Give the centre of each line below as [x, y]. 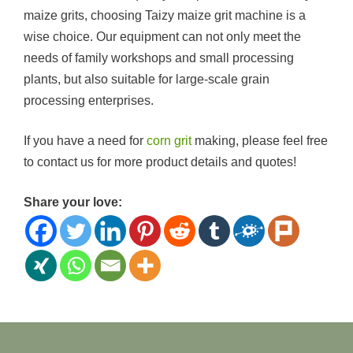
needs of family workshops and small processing [159, 58]
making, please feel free [260, 141]
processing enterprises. [89, 100]
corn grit [169, 141]
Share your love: [73, 202]
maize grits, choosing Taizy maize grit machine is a [165, 15]
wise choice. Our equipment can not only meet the [162, 37]
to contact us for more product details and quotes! [160, 162]
